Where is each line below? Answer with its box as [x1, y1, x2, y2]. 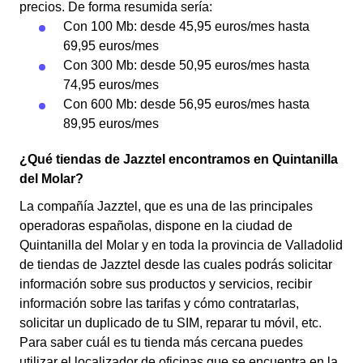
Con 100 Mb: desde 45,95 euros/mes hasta [63, 19, 310, 33]
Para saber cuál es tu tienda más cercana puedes [19, 335, 303, 349]
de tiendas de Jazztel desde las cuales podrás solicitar [19, 258, 332, 271]
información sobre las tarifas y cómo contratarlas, [19, 297, 299, 310]
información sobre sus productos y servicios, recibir [19, 277, 312, 291]
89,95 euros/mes [63, 117, 159, 130]
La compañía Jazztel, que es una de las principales [19, 199, 313, 213]
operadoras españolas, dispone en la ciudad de [19, 219, 293, 233]
